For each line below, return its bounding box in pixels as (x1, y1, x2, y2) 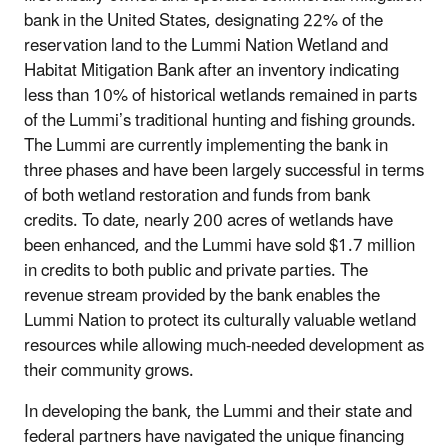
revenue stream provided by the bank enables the (24, 277, 380, 314)
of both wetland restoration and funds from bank (24, 177, 370, 214)
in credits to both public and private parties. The (24, 252, 368, 289)
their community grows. (24, 352, 194, 389)
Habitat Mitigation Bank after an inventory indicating (24, 52, 399, 89)
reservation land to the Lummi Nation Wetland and (24, 27, 388, 64)
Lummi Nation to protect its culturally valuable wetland (24, 302, 416, 339)
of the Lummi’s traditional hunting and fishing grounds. (24, 102, 416, 139)
